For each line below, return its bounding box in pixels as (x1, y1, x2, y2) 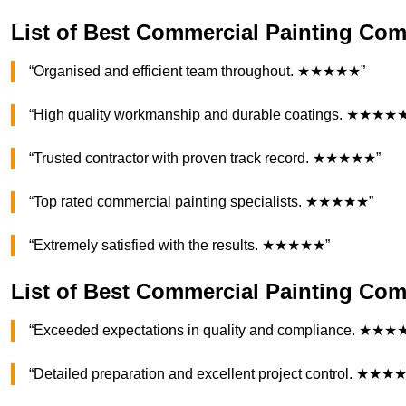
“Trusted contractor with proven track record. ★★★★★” (29, 150, 381, 167)
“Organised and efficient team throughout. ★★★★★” (29, 63, 365, 80)
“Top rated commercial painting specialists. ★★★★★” (29, 194, 373, 210)
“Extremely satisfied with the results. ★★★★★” (29, 237, 330, 254)
